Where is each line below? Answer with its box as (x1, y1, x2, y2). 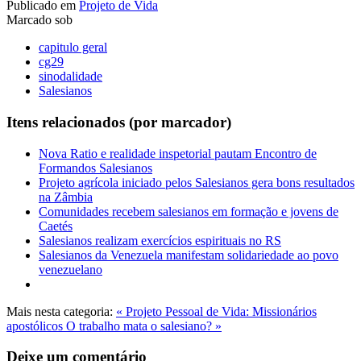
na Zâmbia (39, 189, 93, 204)
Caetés (39, 218, 73, 233)
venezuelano (39, 262, 102, 276)
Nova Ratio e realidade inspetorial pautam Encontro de (39, 146, 317, 160)
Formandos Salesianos (39, 160, 152, 175)
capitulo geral (39, 40, 107, 55)
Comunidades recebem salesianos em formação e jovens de (39, 204, 338, 218)
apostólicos (6, 318, 66, 333)
